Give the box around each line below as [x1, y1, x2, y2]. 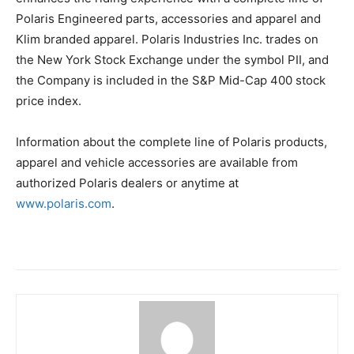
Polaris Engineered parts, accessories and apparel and [16, 11, 321, 27]
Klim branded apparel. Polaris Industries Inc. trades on [16, 32, 318, 47]
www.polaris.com [16, 196, 111, 212]
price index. [16, 93, 81, 109]
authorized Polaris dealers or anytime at [16, 175, 239, 191]
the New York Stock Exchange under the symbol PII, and [16, 52, 329, 68]
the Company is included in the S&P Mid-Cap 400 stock [16, 73, 326, 88]
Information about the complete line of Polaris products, [16, 134, 327, 150]
